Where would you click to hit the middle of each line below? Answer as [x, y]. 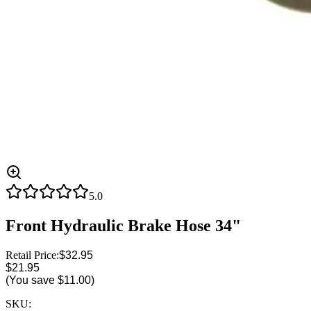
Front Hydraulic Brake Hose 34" [123, 225]
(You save [32, 280]
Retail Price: [32, 255]
